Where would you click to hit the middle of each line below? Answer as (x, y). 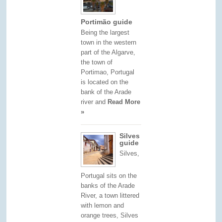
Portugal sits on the (109, 175)
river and (94, 102)
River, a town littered (110, 195)
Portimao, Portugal (108, 72)
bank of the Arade (106, 92)
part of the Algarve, (108, 52)
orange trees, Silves (110, 215)
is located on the (105, 82)
